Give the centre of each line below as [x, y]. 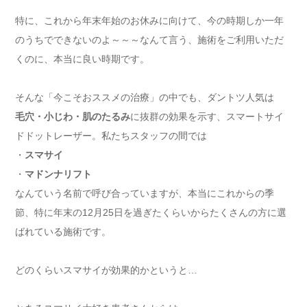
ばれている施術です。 [63, 232]
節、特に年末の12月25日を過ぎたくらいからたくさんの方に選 [151, 213]
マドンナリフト [58, 174]
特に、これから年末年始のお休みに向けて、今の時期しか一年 [149, 21]
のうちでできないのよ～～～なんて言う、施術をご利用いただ [149, 40]
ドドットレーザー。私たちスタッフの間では [111, 136]
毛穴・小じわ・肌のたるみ [73, 117]
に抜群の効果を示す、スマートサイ [207, 117]
